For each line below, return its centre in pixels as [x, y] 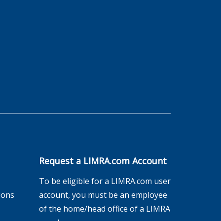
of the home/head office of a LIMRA [104, 209]
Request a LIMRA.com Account [103, 161]
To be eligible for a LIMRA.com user [105, 181]
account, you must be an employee [103, 195]
